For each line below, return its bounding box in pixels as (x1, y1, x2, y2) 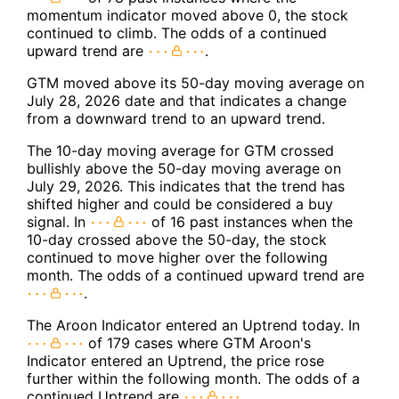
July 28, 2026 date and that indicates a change (27, 91, 346, 110)
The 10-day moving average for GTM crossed (27, 141, 334, 159)
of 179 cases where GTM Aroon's (84, 333, 311, 352)
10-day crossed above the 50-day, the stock (27, 230, 327, 248)
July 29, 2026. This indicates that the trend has (27, 176, 345, 195)
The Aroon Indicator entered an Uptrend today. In (27, 315, 360, 334)
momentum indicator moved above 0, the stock (27, 5, 348, 24)
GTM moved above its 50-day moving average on (27, 73, 364, 92)
